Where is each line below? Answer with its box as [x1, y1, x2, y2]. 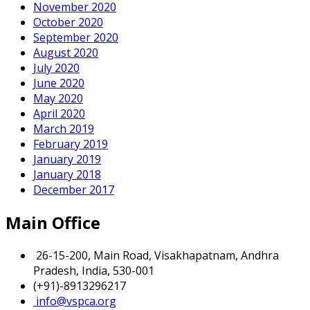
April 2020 [33, 105, 85, 121]
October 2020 [33, 14, 103, 30]
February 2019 [33, 136, 108, 152]
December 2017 [33, 181, 114, 197]
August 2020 [33, 44, 98, 60]
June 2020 [33, 75, 84, 91]
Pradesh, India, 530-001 [33, 262, 154, 278]
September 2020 [33, 29, 118, 45]
